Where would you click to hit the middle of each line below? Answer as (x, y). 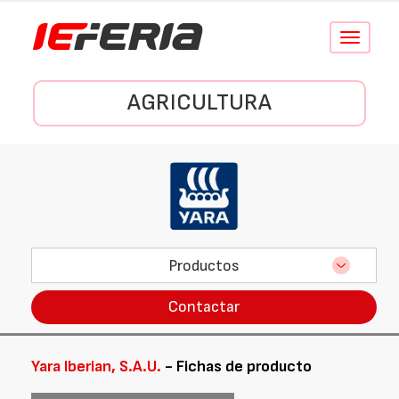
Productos (204, 265)
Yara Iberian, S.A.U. (96, 366)
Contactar (204, 307)
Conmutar (373, 38)
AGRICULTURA (199, 103)
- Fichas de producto (236, 366)
